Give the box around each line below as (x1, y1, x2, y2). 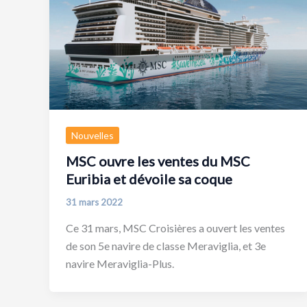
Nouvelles (71, 129, 114, 141)
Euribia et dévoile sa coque (66, 171, 232, 188)
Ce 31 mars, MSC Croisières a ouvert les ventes (66, 221, 285, 234)
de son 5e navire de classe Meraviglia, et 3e (66, 238, 266, 252)
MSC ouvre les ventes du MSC (66, 153, 250, 170)
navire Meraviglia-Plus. (66, 256, 174, 270)
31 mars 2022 (66, 197, 123, 208)
